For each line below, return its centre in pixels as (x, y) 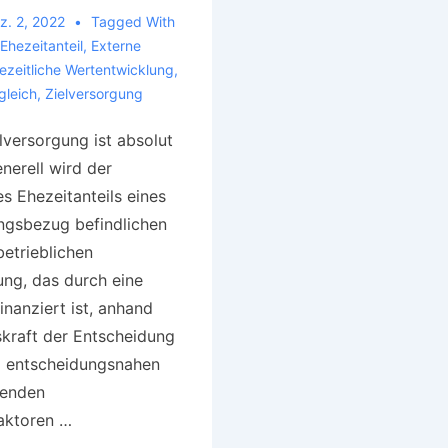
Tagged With (132, 21)
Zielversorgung (93, 93)
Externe (115, 45)
